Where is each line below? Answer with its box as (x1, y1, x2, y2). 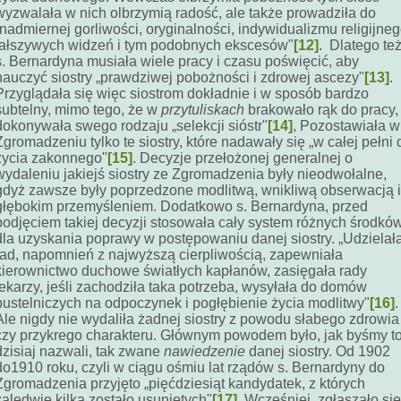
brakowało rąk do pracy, (244, 102, 398, 117)
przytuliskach (161, 102, 244, 117)
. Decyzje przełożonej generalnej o (132, 150, 353, 166)
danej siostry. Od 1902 (245, 344, 390, 359)
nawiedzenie (164, 344, 245, 359)
